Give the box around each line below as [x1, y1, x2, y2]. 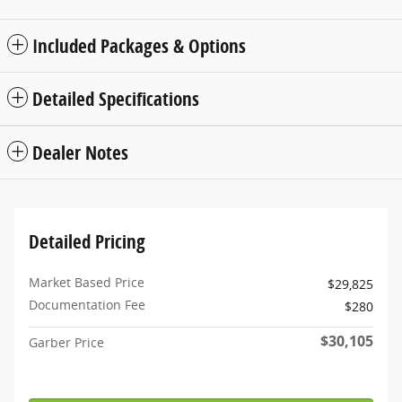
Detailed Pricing [29, 228, 145, 254]
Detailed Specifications [32, 85, 199, 111]
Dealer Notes [32, 139, 128, 165]
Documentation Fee [29, 295, 145, 313]
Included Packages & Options [32, 32, 246, 58]
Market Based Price [29, 273, 144, 291]
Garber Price [29, 333, 104, 351]
